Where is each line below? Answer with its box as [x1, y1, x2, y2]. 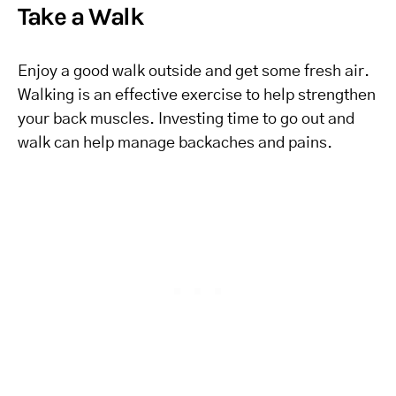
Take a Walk [18, 2, 144, 32]
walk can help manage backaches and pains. [18, 135, 332, 152]
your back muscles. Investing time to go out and [18, 111, 354, 128]
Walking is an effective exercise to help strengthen [18, 88, 376, 104]
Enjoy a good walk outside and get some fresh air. [18, 64, 369, 80]
